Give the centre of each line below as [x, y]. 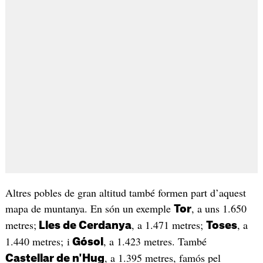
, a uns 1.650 [219, 208]
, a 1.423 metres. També [155, 241]
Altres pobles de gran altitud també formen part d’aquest [125, 192]
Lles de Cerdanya [84, 225]
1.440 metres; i [37, 241]
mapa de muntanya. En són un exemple [89, 208]
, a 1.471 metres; [168, 225]
